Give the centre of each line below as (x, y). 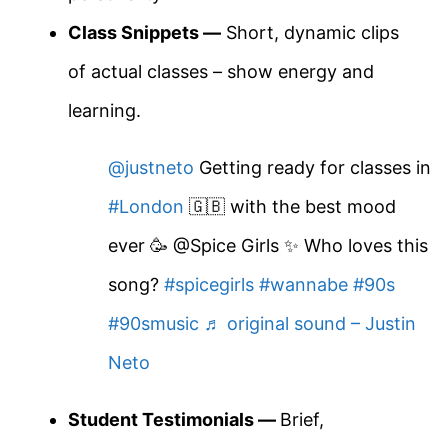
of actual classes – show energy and (221, 72)
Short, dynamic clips (310, 33)
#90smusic (153, 324)
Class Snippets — (144, 33)
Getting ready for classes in (312, 168)
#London (146, 207)
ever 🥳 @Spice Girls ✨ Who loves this (268, 246)
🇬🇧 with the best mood (290, 207)
